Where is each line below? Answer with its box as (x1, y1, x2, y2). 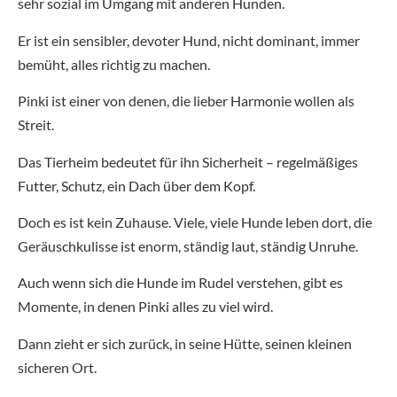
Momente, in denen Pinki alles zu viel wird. (18, 298, 276, 315)
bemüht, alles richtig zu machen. (18, 55, 213, 73)
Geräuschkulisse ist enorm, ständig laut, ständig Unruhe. (18, 237, 361, 254)
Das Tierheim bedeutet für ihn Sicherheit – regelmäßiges (18, 152, 358, 170)
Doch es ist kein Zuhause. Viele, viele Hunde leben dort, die (18, 213, 372, 230)
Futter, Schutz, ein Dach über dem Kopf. (18, 176, 258, 194)
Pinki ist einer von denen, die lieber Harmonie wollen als (18, 92, 354, 110)
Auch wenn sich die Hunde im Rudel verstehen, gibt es (18, 274, 343, 292)
